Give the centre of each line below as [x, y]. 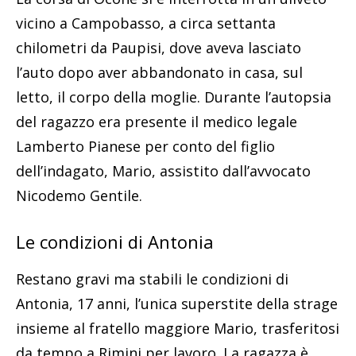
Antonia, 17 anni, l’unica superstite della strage [177, 303]
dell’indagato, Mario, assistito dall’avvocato [163, 170]
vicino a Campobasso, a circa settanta [146, 23]
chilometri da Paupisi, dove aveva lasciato [159, 47]
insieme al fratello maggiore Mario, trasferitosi [178, 328]
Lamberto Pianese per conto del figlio [145, 146]
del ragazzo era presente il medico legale [157, 121]
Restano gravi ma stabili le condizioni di [152, 279]
